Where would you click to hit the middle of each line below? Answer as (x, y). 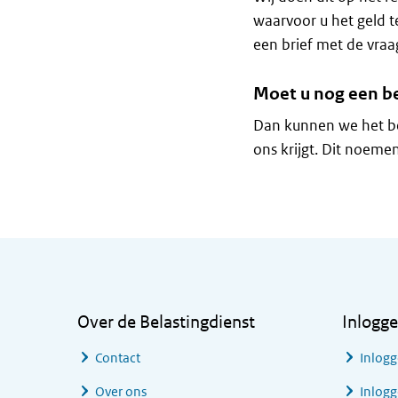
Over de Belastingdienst (166, 322)
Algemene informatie (162, 249)
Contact (118, 358)
